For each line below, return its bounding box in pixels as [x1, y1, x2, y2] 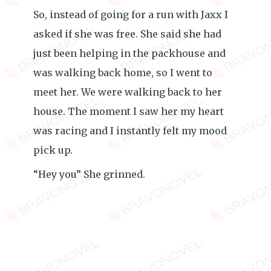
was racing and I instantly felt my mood [33, 125, 227, 137]
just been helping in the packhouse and [33, 47, 226, 59]
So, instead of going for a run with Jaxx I [33, 8, 228, 21]
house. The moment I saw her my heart [33, 105, 224, 117]
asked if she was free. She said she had [33, 28, 221, 40]
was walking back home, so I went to [33, 67, 212, 79]
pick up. [33, 144, 73, 156]
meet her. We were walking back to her [33, 86, 222, 98]
